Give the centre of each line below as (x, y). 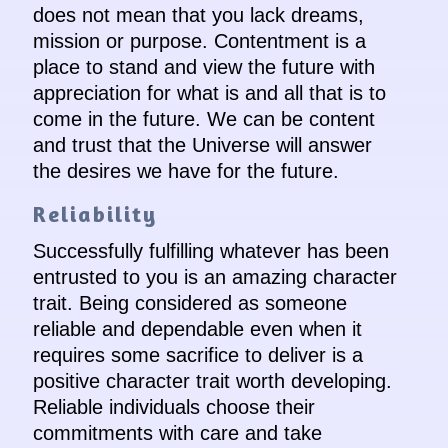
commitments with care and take (177, 432)
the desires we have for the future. (185, 171)
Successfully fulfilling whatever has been (210, 250)
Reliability (94, 213)
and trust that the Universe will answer (202, 145)
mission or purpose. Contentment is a (199, 41)
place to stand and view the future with (203, 67)
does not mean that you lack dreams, (198, 15)
